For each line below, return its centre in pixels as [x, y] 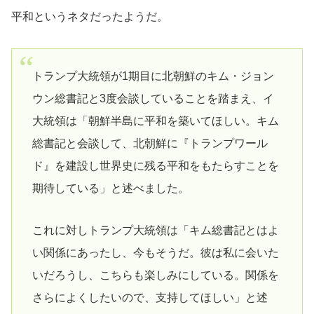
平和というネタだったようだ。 [90, 17]
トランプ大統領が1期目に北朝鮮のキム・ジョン [153, 76]
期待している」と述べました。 [110, 188]
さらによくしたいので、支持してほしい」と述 [150, 298]
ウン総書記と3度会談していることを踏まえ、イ [153, 98]
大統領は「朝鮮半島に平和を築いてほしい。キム [155, 121]
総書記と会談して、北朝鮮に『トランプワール [150, 143]
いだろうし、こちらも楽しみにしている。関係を [155, 275]
